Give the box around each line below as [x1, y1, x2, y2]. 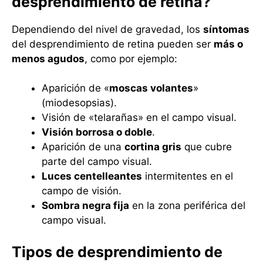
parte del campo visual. [42, 156, 152, 168]
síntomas [203, 23, 249, 35]
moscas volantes [109, 82, 193, 95]
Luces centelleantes [42, 170, 142, 183]
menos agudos [12, 52, 85, 65]
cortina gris [124, 141, 181, 153]
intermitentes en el [142, 170, 233, 183]
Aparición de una [42, 141, 124, 153]
